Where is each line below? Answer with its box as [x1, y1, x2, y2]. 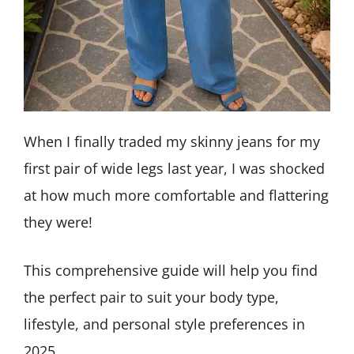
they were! [24, 212, 92, 232]
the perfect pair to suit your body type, [24, 287, 279, 307]
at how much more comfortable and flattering [24, 185, 329, 205]
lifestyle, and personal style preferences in [24, 314, 305, 333]
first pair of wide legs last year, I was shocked [24, 158, 325, 178]
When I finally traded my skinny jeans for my [24, 131, 320, 151]
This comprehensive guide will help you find [24, 260, 318, 280]
